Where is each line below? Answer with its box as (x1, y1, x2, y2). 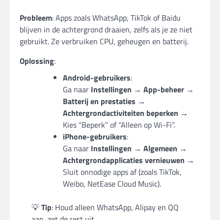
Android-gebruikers (63, 72, 131, 84)
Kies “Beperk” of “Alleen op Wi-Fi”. (63, 119, 175, 131)
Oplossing (20, 55, 54, 67)
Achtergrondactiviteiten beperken (63, 107, 178, 119)
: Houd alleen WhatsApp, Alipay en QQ (52, 201, 179, 214)
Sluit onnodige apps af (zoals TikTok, (63, 166, 182, 178)
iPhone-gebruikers (63, 131, 127, 143)
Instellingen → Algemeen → (91, 142, 187, 155)
